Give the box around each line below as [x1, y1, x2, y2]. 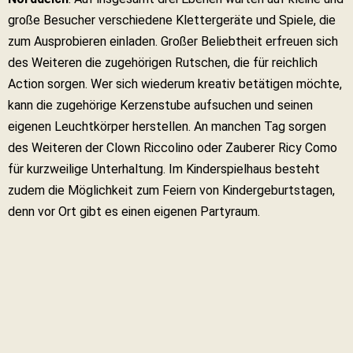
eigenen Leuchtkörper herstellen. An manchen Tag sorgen [8, 119, 326, 134]
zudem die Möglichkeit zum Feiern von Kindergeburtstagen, [8, 183, 335, 198]
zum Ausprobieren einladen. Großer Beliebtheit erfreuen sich [8, 34, 338, 49]
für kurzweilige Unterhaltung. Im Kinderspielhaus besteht [8, 162, 320, 176]
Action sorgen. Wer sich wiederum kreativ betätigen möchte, [8, 76, 342, 91]
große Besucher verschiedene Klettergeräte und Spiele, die [8, 13, 336, 28]
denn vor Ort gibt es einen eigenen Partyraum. [8, 204, 260, 219]
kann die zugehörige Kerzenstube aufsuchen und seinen [8, 98, 313, 113]
